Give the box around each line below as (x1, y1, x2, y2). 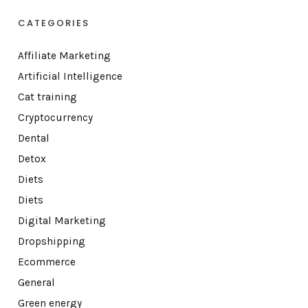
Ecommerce (17, 256, 76, 269)
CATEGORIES (17, 16, 89, 30)
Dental (17, 132, 49, 145)
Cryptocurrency (17, 111, 93, 124)
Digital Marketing (17, 214, 106, 228)
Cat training (17, 91, 77, 104)
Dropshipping (17, 235, 85, 248)
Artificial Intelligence (17, 70, 122, 83)
